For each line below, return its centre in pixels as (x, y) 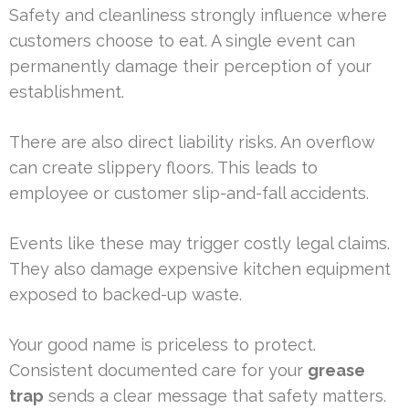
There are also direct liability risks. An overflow (192, 142)
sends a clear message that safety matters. (215, 396)
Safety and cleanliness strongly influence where (198, 16)
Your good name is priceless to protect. (163, 345)
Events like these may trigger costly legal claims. (199, 244)
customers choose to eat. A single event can (182, 41)
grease (336, 371)
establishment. (67, 92)
